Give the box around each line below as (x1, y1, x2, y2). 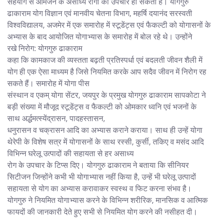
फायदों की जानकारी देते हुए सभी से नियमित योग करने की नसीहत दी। (7, 206, 198, 217)
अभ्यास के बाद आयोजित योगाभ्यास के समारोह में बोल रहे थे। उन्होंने (7, 31, 192, 42)
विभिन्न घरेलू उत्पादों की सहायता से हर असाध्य (7, 147, 134, 159)
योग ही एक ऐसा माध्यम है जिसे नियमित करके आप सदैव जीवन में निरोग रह (7, 66, 206, 77)
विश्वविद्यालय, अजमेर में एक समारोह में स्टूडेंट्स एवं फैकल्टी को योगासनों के (7, 19, 211, 30)
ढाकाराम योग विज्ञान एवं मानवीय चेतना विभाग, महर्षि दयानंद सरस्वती (7, 7, 192, 18)
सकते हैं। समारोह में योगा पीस (7, 77, 90, 89)
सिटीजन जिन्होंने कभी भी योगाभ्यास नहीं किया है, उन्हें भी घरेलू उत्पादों (7, 171, 196, 182)
